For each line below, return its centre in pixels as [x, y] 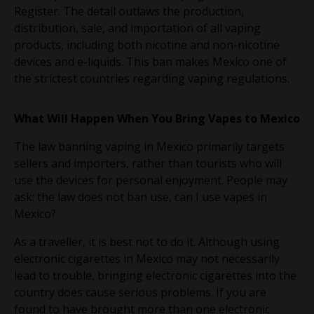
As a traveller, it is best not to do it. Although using [147, 241]
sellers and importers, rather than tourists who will [148, 163]
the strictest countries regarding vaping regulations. [152, 78]
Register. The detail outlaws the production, [129, 11]
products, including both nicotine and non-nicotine [147, 45]
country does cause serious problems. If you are [140, 292]
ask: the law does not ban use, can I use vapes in [141, 197]
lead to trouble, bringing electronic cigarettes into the [155, 275]
